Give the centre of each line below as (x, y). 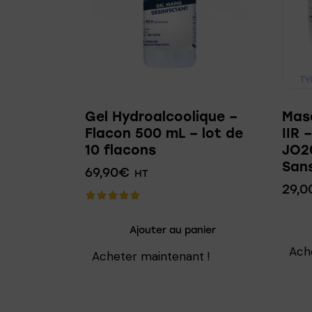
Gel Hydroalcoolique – (161, 116)
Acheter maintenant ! (151, 257)
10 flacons (120, 150)
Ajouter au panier (173, 231)
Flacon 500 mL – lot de (164, 133)
